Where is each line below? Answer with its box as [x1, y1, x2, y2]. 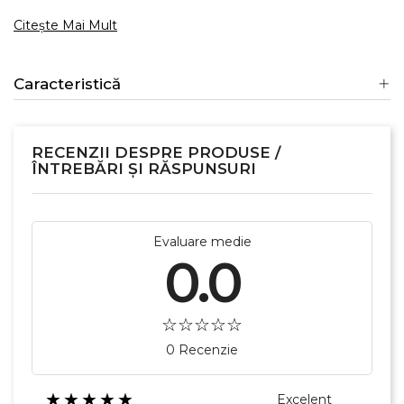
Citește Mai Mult [14, 16, 117, 33]
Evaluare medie [152, 233, 252, 250]
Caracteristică [14, 74, 121, 93]
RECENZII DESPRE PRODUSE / [32, 142, 280, 161]
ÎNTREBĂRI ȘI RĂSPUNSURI [32, 159, 256, 178]
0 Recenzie [166, 341, 238, 358]
